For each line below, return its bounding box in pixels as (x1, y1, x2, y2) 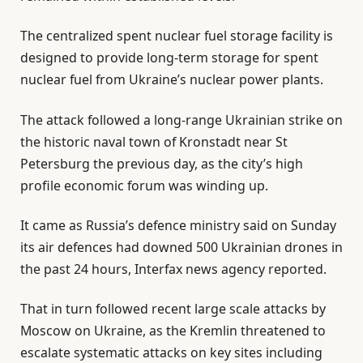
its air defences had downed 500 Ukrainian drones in (20, 238, 343, 257)
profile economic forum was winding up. (20, 176, 268, 194)
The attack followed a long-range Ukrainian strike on (20, 110, 343, 129)
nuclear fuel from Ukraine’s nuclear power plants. (20, 70, 323, 89)
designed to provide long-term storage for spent (20, 49, 318, 67)
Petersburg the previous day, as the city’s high (20, 154, 303, 173)
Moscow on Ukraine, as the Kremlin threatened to (20, 322, 326, 340)
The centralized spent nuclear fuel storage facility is (20, 27, 333, 45)
